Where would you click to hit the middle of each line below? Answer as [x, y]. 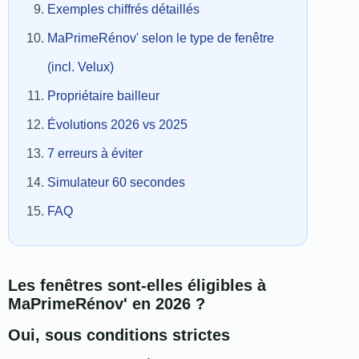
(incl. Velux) [81, 67]
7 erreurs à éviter [95, 154]
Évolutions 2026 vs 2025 [117, 125]
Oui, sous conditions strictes [119, 335]
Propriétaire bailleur [103, 96]
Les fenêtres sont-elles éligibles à [137, 286]
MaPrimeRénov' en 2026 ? [107, 304]
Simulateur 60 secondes [116, 183]
